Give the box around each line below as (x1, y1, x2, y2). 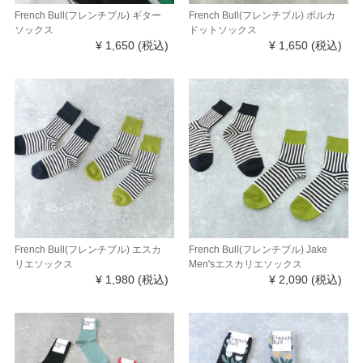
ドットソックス (188, 24, 257, 36)
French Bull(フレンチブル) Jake (188, 244, 327, 256)
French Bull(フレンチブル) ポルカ (188, 10, 335, 22)
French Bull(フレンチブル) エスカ (14, 244, 161, 256)
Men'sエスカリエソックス (188, 258, 302, 271)
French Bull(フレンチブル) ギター (14, 10, 161, 22)
